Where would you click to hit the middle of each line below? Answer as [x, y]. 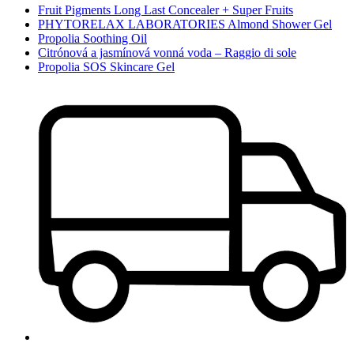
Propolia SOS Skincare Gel [106, 67]
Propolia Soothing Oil [92, 39]
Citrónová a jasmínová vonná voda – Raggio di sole [167, 53]
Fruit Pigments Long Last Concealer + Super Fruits [166, 10]
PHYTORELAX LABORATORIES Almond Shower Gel [185, 24]
